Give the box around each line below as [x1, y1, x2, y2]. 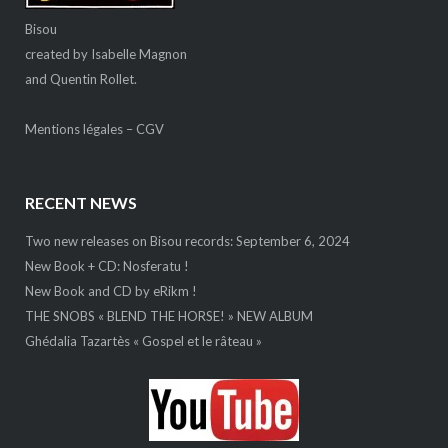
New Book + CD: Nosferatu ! [24, 258, 189, 275]
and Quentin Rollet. [24, 70, 137, 87]
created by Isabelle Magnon [24, 45, 187, 62]
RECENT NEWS [24, 193, 137, 213]
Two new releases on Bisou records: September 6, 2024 [24, 233, 350, 250]
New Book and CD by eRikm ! [24, 283, 197, 300]
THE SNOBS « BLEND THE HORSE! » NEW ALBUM [24, 308, 313, 325]
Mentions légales [24, 120, 123, 137]
